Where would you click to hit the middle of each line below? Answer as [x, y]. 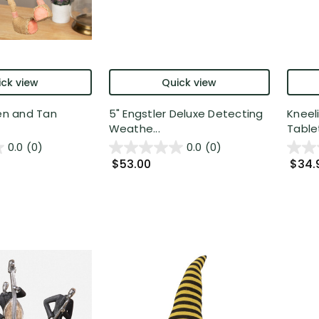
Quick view [189, 82]
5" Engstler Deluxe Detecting [186, 113]
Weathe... [134, 128]
